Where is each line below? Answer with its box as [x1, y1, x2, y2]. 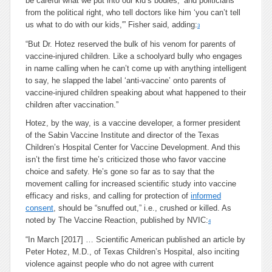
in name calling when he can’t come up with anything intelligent [25, 64, 246, 73]
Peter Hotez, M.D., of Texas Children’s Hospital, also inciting [25, 247, 239, 256]
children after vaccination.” [25, 100, 118, 109]
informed [191, 191, 221, 200]
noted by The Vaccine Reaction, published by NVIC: [25, 216, 208, 225]
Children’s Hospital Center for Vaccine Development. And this [25, 143, 240, 152]
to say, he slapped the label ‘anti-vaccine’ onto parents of [25, 76, 226, 85]
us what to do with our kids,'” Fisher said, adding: [25, 20, 197, 29]
